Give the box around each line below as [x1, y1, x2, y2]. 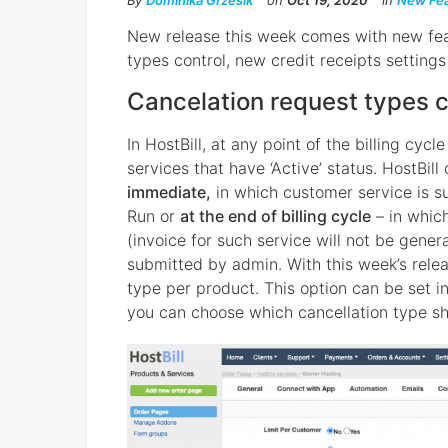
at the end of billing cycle [180, 206, 371, 227]
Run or [127, 206, 180, 227]
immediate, [127, 182, 211, 203]
